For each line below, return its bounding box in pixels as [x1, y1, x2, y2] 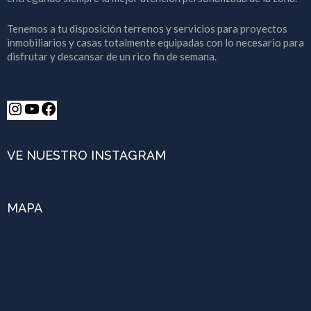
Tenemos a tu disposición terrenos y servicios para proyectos [7, 22, 287, 35]
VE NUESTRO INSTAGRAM [7, 148, 166, 163]
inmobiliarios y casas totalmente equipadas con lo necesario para [7, 36, 304, 49]
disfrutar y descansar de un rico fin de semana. [7, 50, 217, 63]
